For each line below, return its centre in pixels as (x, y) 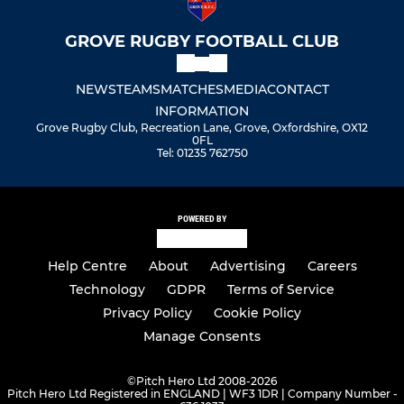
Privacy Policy (147, 313)
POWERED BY (202, 219)
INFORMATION (202, 111)
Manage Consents (202, 336)
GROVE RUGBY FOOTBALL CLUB (202, 42)
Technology (107, 289)
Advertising (248, 266)
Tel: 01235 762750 (202, 153)
